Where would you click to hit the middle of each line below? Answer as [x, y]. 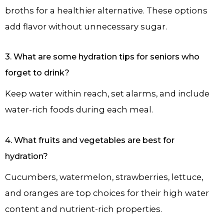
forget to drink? [37, 73]
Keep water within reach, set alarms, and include [107, 94]
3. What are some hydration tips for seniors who [102, 57]
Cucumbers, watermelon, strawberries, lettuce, [104, 177]
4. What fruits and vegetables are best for [90, 140]
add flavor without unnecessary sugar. [86, 26]
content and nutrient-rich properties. [83, 209]
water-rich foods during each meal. [79, 110]
